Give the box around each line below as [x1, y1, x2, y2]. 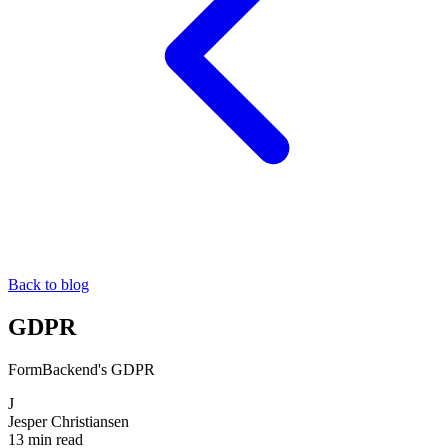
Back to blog [8, 276, 89, 293]
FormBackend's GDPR [8, 360, 155, 378]
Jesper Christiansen [8, 412, 129, 430]
